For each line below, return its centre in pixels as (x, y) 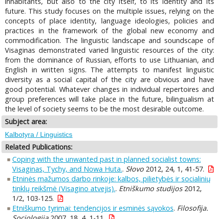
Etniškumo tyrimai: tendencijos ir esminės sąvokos (93, 208)
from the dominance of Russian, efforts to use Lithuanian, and (109, 60)
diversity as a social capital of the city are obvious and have (109, 80)
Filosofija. (192, 208)
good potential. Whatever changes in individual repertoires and (109, 89)
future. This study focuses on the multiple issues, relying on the (109, 11)
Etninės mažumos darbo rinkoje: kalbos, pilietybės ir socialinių (111, 179)
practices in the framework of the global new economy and (109, 31)
